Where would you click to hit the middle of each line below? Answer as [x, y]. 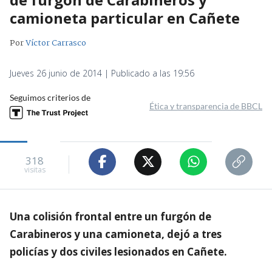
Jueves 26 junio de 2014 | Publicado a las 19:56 [102, 73]
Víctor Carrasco [56, 43]
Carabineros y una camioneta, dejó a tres [116, 234]
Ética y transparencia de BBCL [206, 106]
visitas [35, 170]
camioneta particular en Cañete [125, 18]
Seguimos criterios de [50, 97]
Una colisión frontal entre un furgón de [110, 216]
